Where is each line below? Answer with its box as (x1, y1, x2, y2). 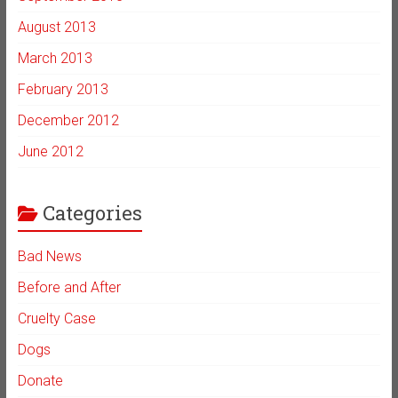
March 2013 (17, 50, 92, 68)
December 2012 (17, 112, 119, 130)
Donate (17, 372, 63, 390)
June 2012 (17, 143, 84, 161)
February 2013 (17, 81, 108, 99)
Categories (42, 200, 142, 227)
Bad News (17, 248, 82, 266)
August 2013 (17, 19, 96, 36)
